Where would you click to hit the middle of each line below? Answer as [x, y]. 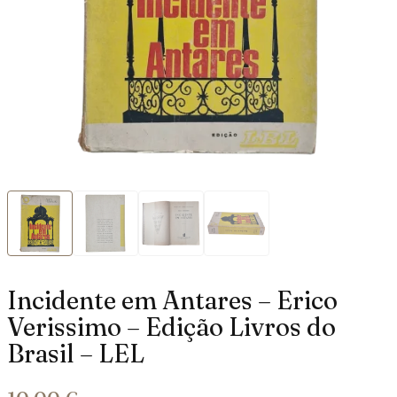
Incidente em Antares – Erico [172, 300]
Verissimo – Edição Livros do [171, 327]
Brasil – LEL [76, 353]
